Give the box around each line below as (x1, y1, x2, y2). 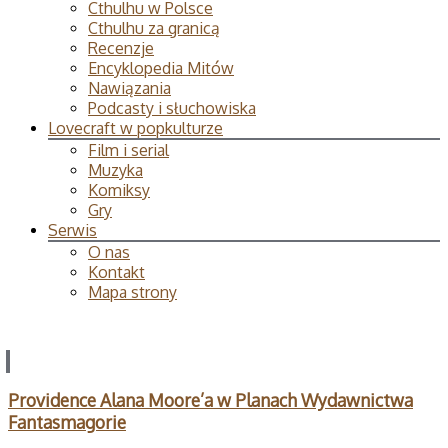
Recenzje (88, 38, 154, 58)
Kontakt (88, 262, 145, 282)
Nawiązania (88, 78, 171, 98)
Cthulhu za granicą (88, 18, 220, 38)
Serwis (48, 220, 97, 240)
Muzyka (88, 160, 143, 180)
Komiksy (88, 180, 150, 200)
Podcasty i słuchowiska (88, 98, 256, 118)
